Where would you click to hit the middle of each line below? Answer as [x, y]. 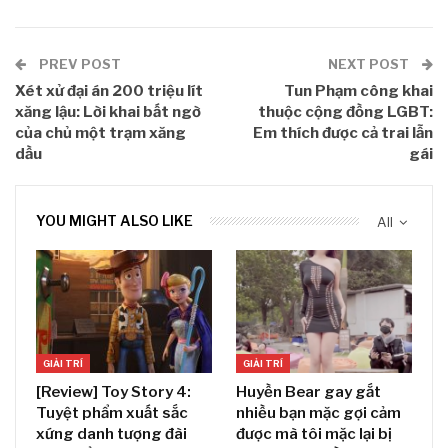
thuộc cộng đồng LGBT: [345, 111]
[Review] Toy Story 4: [113, 391]
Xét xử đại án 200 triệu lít [109, 90]
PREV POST [78, 63]
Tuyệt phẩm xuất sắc [112, 412]
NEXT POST [370, 63]
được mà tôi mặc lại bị [314, 433]
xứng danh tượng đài [111, 433]
